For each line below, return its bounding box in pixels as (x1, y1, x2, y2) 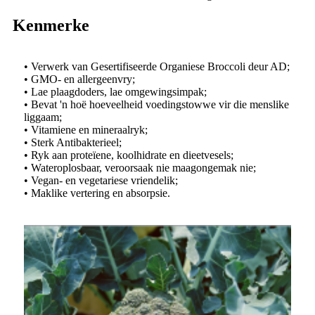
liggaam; (24, 110, 62, 123)
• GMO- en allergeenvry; (24, 72, 135, 85)
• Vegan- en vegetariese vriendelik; (24, 174, 178, 186)
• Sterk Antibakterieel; (24, 136, 122, 148)
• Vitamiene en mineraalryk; (24, 123, 148, 136)
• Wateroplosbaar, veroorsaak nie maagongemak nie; (24, 161, 256, 174)
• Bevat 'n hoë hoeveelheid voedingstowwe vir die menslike (24, 98, 289, 110)
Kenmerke (13, 15, 89, 34)
